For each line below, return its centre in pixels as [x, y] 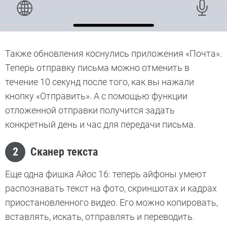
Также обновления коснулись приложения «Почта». [113, 54]
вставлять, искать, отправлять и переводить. [100, 217]
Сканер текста [65, 152]
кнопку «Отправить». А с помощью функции [96, 96]
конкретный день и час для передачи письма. [101, 125]
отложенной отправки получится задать [90, 110]
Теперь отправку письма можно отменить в [97, 68]
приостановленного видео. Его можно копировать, [111, 203]
